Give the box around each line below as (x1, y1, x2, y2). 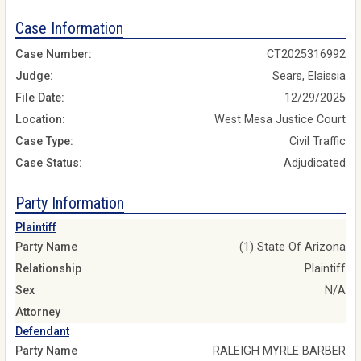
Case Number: (15, 48, 92, 62)
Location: (15, 113, 65, 127)
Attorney (15, 305, 60, 319)
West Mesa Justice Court (214, 113, 346, 127)
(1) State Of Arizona (239, 239, 346, 254)
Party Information (15, 193, 124, 214)
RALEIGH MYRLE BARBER (213, 343, 346, 358)
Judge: (15, 69, 53, 84)
